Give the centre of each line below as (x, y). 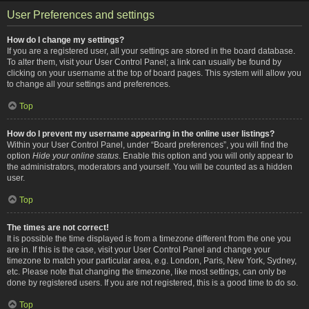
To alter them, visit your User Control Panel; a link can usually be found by (144, 62)
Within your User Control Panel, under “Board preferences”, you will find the (148, 144)
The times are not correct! (58, 227)
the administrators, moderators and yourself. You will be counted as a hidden (150, 167)
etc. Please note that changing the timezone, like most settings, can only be (147, 271)
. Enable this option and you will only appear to (206, 156)
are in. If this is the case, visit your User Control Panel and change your (139, 249)
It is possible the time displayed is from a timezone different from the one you (149, 238)
